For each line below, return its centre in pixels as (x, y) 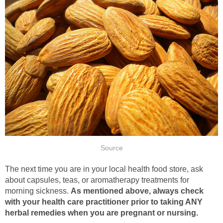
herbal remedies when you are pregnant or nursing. (102, 213)
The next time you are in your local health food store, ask (104, 169)
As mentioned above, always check (137, 191)
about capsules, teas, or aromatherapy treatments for (97, 180)
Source (111, 148)
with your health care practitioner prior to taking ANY (104, 202)
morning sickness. (38, 191)
